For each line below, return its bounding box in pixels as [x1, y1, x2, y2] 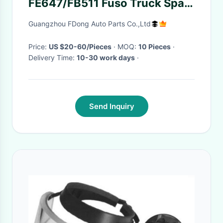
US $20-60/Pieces [49, 42, 111, 51]
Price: [28, 42, 49, 51]
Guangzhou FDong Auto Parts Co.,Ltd [28, 19, 151, 28]
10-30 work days [77, 53, 135, 62]
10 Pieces [138, 42, 171, 51]
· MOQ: [117, 42, 138, 51]
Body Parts [28, 11, 88, 24]
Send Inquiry [89, 102, 134, 111]
